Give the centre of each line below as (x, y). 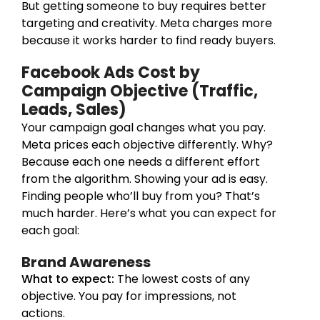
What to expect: (68, 279)
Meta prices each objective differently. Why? (147, 144)
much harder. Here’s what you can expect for (149, 213)
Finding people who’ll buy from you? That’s (141, 196)
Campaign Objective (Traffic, (140, 91)
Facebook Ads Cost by (111, 72)
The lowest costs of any (182, 279)
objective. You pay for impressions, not (129, 296)
